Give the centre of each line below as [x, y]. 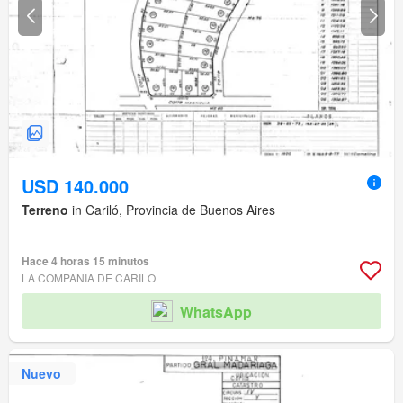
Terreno [45, 210]
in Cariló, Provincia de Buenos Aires [172, 210]
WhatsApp [216, 311]
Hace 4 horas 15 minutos [85, 261]
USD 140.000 [75, 186]
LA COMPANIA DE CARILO [89, 278]
